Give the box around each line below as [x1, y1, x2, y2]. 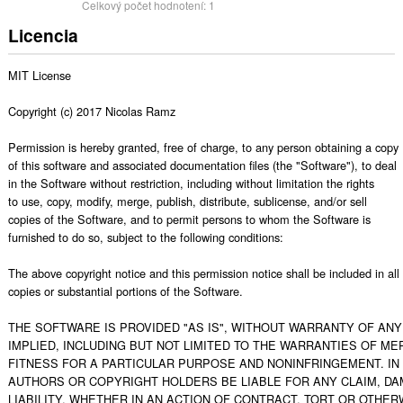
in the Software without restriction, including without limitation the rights [7, 174, 374, 192]
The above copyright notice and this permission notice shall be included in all [7, 264, 399, 282]
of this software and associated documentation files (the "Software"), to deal [7, 156, 397, 174]
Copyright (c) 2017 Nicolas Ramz [7, 102, 175, 120]
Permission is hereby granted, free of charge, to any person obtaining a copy [7, 138, 399, 156]
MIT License [7, 66, 71, 84]
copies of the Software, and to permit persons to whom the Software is [7, 210, 371, 228]
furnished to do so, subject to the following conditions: [7, 228, 283, 246]
